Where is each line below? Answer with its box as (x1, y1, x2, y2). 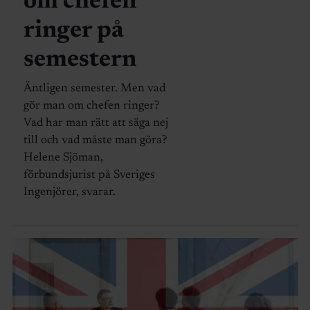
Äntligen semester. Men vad (23, 83, 165, 95)
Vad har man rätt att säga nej (23, 118, 168, 130)
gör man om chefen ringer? (23, 100, 159, 113)
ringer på (23, 19, 124, 44)
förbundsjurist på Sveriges (23, 170, 155, 182)
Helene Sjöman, (23, 152, 103, 165)
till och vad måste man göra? (23, 135, 167, 147)
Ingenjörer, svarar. (23, 187, 116, 199)
